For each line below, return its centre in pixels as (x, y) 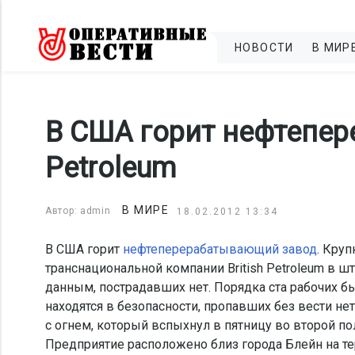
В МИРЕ (146, 210)
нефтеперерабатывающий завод (220, 249)
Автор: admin (78, 211)
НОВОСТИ (264, 48)
